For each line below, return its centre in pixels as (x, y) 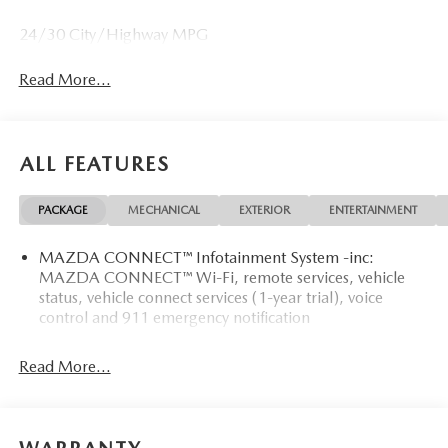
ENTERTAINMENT (372, 209)
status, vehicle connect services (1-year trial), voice (210, 298)
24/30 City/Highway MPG (113, 35)
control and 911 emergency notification (174, 318)
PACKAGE (63, 209)
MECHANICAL (163, 209)
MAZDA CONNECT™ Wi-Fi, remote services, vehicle (221, 278)
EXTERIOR (264, 209)
